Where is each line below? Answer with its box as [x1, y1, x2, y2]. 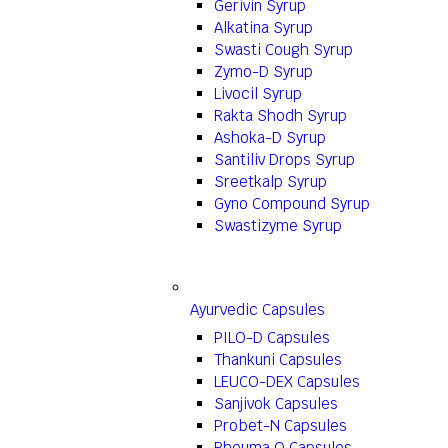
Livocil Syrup [214, 84, 302, 103]
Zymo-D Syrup [214, 62, 313, 81]
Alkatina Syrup [214, 18, 313, 37]
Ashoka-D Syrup [214, 128, 326, 147]
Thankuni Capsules [214, 350, 342, 369]
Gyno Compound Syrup [214, 194, 370, 213]
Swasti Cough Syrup [214, 40, 353, 59]
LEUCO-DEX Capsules [214, 372, 360, 391]
